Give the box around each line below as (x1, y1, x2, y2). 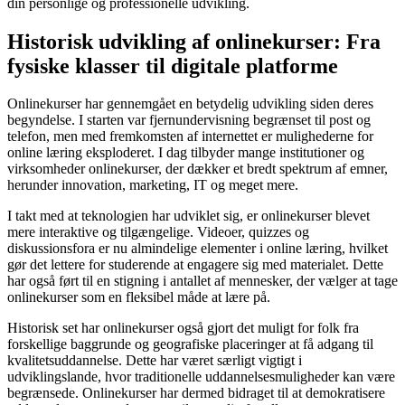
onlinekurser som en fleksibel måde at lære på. (7, 289, 270, 306)
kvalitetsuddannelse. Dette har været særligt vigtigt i (7, 353, 302, 369)
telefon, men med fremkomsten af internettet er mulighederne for (7, 128, 373, 145)
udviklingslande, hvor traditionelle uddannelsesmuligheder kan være (7, 369, 395, 385)
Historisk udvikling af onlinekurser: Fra (7, 29, 381, 53)
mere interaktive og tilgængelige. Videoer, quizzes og (7, 224, 309, 240)
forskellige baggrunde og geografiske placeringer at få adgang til (7, 336, 373, 353)
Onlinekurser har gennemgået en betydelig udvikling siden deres (7, 96, 373, 112)
